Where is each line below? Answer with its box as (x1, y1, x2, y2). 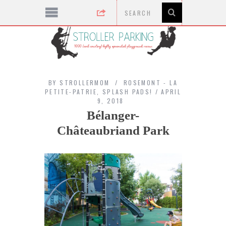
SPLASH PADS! (102, 87, 153, 96)
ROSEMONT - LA (123, 78, 178, 87)
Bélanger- (87, 108, 139, 122)
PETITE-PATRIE (44, 87, 97, 96)
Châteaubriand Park (56, 123, 169, 137)
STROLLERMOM (60, 78, 110, 87)
